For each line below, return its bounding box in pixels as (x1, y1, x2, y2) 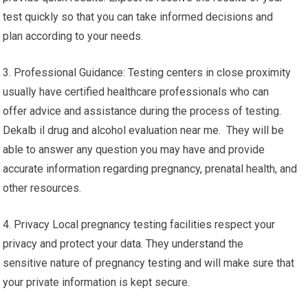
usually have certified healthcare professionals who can (3, 85, 269, 98)
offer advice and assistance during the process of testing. (3, 104, 282, 118)
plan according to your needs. (3, 30, 144, 43)
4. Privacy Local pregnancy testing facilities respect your (3, 218, 276, 231)
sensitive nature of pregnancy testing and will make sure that (3, 256, 295, 269)
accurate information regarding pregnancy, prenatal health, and (3, 162, 298, 175)
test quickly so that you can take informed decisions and (3, 10, 274, 23)
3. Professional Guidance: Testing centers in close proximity (3, 66, 291, 79)
